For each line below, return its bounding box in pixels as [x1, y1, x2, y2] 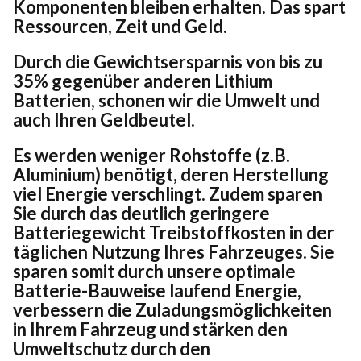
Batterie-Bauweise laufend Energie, [13, 279, 301, 301]
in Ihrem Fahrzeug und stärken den [13, 317, 288, 340]
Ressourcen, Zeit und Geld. [13, 15, 227, 37]
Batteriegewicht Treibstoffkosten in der [13, 221, 334, 243]
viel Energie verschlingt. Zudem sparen [13, 182, 322, 205]
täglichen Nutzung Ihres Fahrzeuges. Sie [13, 240, 334, 263]
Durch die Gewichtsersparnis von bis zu [13, 50, 322, 73]
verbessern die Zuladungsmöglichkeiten [13, 298, 332, 321]
